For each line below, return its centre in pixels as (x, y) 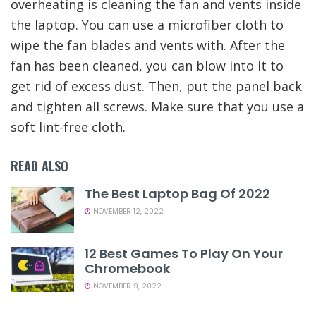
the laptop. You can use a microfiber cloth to (147, 25)
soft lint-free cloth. (68, 127)
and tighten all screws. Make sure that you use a (157, 107)
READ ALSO (39, 166)
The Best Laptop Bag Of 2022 (177, 194)
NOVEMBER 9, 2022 (126, 286)
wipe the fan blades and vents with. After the (148, 45)
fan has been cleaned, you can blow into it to (147, 66)
